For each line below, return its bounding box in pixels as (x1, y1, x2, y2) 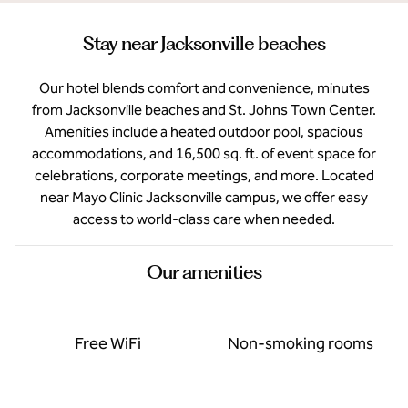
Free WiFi (74, 333, 141, 353)
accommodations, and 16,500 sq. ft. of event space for (32, 145, 376, 162)
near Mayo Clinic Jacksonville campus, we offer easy (40, 189, 368, 206)
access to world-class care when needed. (73, 210, 335, 228)
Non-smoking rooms (228, 333, 373, 353)
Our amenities (147, 260, 261, 283)
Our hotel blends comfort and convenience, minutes (38, 79, 370, 97)
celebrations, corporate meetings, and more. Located (34, 167, 374, 184)
